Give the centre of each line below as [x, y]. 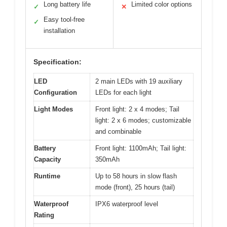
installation [59, 30]
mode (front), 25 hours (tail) [135, 187]
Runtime [47, 176]
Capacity [47, 159]
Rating [44, 215]
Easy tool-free [64, 19]
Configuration [55, 92]
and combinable [118, 131]
